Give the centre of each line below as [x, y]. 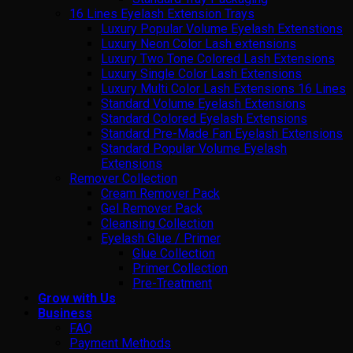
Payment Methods [120, 343]
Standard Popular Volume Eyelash [194, 148]
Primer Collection [180, 268]
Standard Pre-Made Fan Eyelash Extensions [222, 133]
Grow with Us [77, 298]
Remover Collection [123, 178]
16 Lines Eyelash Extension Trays [162, 13]
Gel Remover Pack [152, 208]
